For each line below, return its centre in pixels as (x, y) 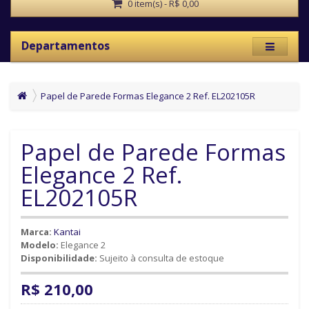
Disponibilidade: (59, 258)
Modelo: (40, 245)
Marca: (36, 232)
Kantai (67, 232)
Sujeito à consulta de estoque (161, 258)
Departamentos (66, 46)
